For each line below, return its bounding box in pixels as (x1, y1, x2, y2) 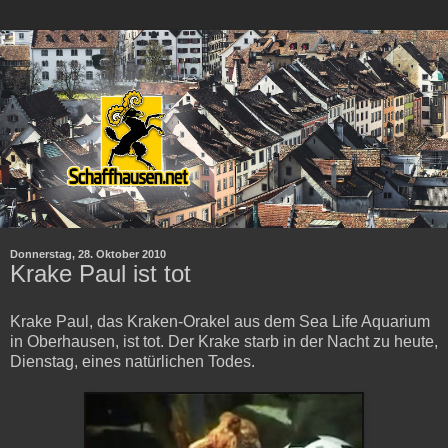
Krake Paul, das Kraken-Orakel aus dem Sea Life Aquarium (10, 312, 430, 330)
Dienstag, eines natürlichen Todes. (10, 352, 255, 370)
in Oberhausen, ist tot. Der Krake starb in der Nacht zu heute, (10, 332, 438, 350)
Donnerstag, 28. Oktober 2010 (10, 247, 166, 260)
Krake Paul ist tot (10, 259, 191, 287)
